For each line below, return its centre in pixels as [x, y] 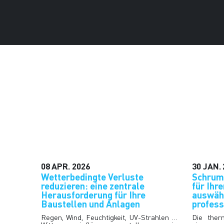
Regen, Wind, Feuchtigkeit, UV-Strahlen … [109, 217]
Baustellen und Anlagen [90, 203]
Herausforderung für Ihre [93, 194]
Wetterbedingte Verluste [92, 176]
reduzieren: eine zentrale [92, 185]
